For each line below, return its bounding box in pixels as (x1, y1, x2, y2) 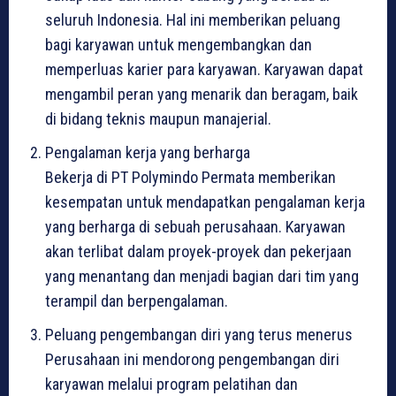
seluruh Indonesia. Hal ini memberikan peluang (45, 10, 340, 29)
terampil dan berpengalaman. (45, 291, 228, 310)
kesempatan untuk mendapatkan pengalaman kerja (45, 192, 365, 211)
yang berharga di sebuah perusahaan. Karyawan (45, 217, 346, 236)
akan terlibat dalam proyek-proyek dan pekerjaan (45, 241, 352, 261)
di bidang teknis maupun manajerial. (45, 109, 271, 128)
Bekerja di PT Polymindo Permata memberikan (45, 167, 336, 187)
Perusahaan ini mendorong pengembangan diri (45, 349, 339, 369)
